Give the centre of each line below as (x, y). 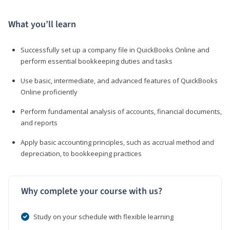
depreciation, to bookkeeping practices (81, 153)
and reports (39, 122)
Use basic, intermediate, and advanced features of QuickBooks (119, 80)
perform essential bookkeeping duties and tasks (97, 61)
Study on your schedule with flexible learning (103, 216)
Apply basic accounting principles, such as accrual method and (117, 142)
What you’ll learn (42, 24)
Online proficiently (49, 92)
